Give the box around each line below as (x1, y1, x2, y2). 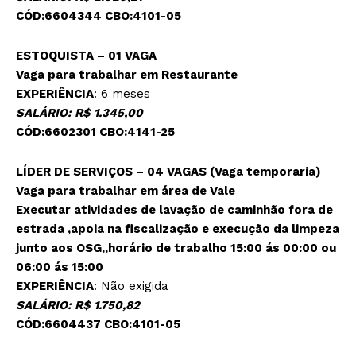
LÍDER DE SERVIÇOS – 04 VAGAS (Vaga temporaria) (16, 164, 324, 180)
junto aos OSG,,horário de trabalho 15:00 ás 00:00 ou (16, 241, 336, 256)
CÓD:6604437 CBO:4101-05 (16, 317, 180, 332)
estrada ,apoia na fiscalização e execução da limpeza (16, 222, 339, 237)
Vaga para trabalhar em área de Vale (16, 184, 235, 199)
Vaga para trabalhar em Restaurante (16, 68, 238, 83)
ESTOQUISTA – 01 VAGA (16, 48, 157, 64)
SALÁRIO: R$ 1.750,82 (16, 298, 140, 313)
